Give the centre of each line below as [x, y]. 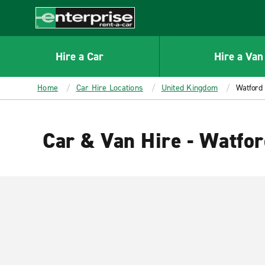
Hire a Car [79, 56]
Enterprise [57, 34]
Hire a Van [239, 56]
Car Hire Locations [109, 88]
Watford [249, 88]
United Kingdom [189, 88]
